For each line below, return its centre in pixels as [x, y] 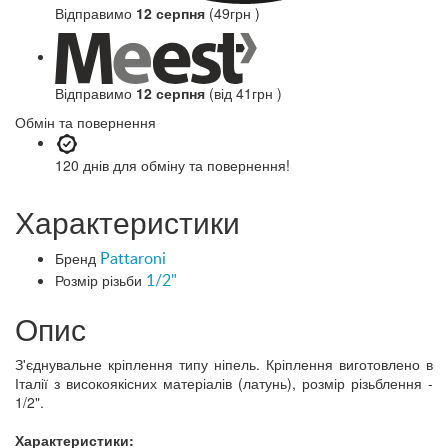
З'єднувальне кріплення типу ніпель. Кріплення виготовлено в [224, 363]
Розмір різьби [98, 279]
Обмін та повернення [85, 121]
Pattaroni [133, 258]
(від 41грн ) [243, 92]
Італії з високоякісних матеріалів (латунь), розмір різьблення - [224, 382]
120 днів [84, 164]
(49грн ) [232, 12]
